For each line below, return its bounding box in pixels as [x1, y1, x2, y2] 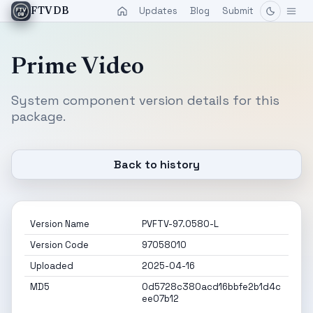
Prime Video [11, 56, 144, 80]
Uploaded [30, 260, 73, 272]
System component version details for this [11, 92, 279, 108]
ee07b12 [142, 293, 179, 305]
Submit [222, 5, 254, 17]
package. [11, 108, 66, 124]
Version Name [30, 218, 89, 230]
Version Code [30, 239, 89, 251]
